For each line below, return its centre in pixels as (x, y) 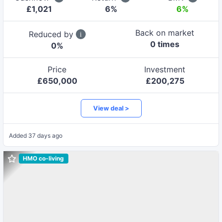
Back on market (165, 32)
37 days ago (45, 135)
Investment (165, 69)
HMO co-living (44, 159)
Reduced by (52, 34)
